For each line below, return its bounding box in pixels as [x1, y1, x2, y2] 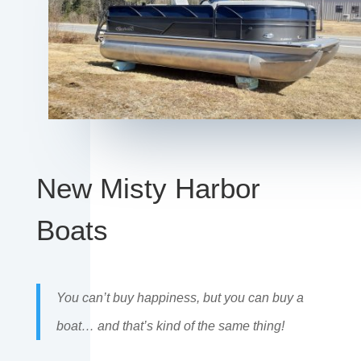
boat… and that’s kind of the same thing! [56, 319, 284, 334]
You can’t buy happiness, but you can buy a [56, 291, 304, 305]
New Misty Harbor [35, 172, 260, 205]
